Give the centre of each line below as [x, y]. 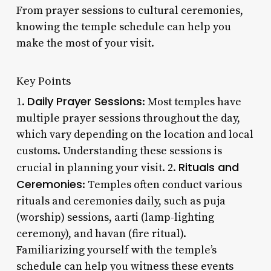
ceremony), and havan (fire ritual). [101, 233]
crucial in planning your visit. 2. [97, 168]
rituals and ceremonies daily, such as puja [121, 201]
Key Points [44, 80]
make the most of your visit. [85, 43]
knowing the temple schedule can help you [123, 27]
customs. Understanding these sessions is [119, 151]
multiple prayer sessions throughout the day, [128, 118]
